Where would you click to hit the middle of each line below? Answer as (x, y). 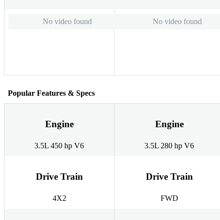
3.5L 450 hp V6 (59, 146)
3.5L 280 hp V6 (169, 146)
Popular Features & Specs (51, 93)
